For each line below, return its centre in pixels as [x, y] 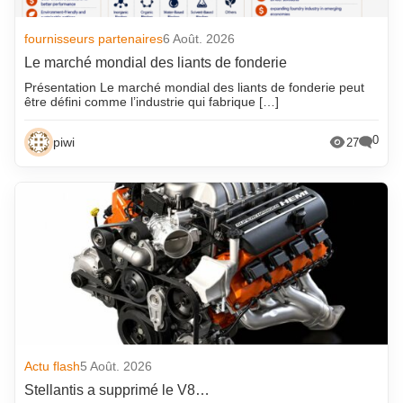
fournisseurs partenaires [94, 39]
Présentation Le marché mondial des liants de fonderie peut [195, 88]
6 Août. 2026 [199, 39]
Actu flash [53, 367]
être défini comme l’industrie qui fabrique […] [152, 102]
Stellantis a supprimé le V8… [117, 390]
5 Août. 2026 [116, 367]
